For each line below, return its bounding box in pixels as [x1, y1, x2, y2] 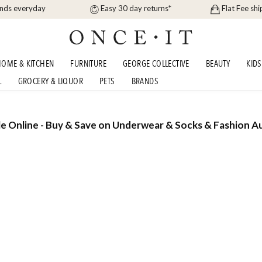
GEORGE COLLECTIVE [123, 58, 189, 70]
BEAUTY [205, 58, 230, 70]
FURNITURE [70, 58, 107, 70]
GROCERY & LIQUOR [18, 75, 84, 87]
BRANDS [131, 75, 159, 87]
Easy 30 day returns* [101, 4, 172, 13]
